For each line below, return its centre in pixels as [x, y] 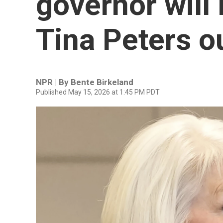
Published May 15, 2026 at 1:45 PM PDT [98, 92]
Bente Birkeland [102, 82]
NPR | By [53, 82]
